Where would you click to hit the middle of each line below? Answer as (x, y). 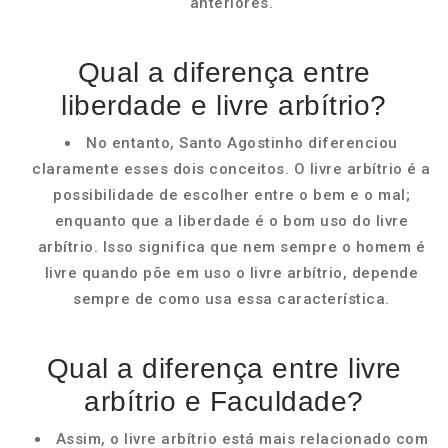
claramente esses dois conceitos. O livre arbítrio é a (231, 169)
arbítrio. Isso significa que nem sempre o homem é (231, 247)
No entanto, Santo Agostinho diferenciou (242, 143)
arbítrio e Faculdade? (224, 401)
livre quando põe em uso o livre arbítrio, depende (231, 273)
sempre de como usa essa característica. (231, 299)
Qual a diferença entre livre (224, 368)
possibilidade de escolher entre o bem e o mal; (231, 195)
